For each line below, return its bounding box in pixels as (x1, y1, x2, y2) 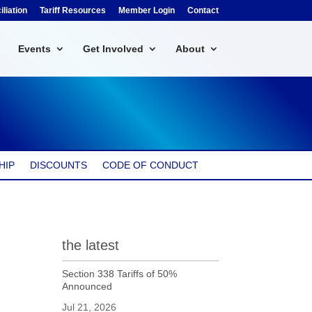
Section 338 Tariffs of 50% (62, 267, 178, 279)
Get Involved (82, 43, 143, 54)
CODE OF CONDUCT (102, 159, 198, 171)
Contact (187, 6, 219, 15)
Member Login (118, 6, 175, 15)
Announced (62, 280, 113, 292)
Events (17, 43, 51, 54)
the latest (62, 237, 120, 253)
